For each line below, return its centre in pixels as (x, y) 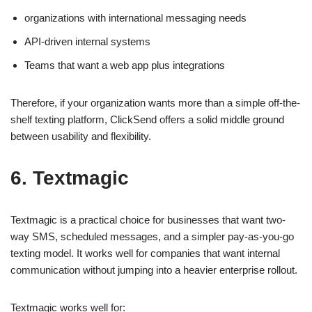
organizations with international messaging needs (135, 17)
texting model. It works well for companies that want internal (145, 253)
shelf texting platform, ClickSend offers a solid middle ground (147, 119)
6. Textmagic (70, 178)
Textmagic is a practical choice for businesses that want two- (148, 219)
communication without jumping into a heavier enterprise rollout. (154, 270)
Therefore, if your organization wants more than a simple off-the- (155, 102)
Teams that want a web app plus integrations (125, 65)
